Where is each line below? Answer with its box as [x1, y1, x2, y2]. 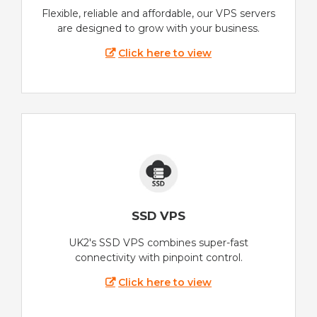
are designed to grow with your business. [57, 22, 260, 35]
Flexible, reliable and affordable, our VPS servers [42, 7, 275, 21]
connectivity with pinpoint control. [74, 250, 243, 264]
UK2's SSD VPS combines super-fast [69, 236, 248, 249]
